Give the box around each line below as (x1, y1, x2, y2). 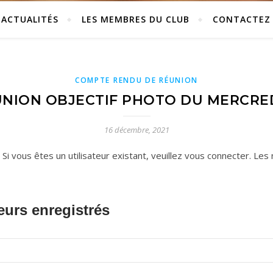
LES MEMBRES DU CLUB (81, 13, 190, 25)
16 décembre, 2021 (104, 124, 169, 135)
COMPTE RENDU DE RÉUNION (74, 75, 199, 85)
